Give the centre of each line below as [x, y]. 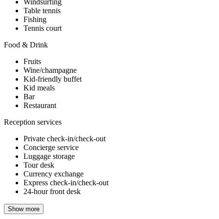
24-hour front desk [52, 191]
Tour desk [39, 165]
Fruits [32, 61]
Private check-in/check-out [65, 138]
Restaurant [40, 105]
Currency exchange [54, 174]
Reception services [33, 122]
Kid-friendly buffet [53, 79]
